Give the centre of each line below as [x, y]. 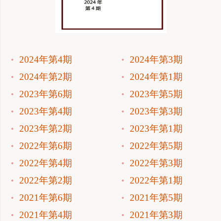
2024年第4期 [45, 59]
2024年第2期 [45, 76]
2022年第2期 [45, 180]
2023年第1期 [156, 128]
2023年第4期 [45, 111]
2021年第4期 [45, 215]
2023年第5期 [156, 94]
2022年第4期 [45, 163]
